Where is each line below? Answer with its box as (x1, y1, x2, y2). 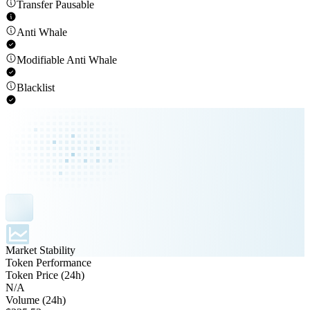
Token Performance (6, 257, 91, 269)
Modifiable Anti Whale (17, 54, 117, 66)
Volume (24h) (6, 294, 66, 307)
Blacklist (17, 82, 55, 94)
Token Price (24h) (6, 269, 84, 282)
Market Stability (6, 244, 75, 257)
